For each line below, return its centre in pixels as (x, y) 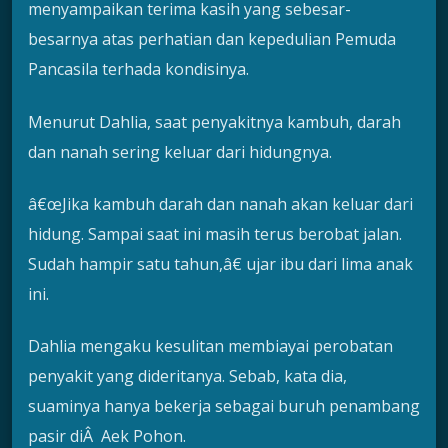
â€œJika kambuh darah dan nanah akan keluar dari (220, 204)
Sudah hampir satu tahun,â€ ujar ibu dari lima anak (220, 264)
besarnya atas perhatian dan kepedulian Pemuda (212, 39)
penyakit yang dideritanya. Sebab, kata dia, (187, 376)
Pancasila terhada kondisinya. (138, 69)
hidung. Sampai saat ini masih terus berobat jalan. (215, 234)
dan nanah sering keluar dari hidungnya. (180, 151)
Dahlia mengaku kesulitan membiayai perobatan (210, 346)
